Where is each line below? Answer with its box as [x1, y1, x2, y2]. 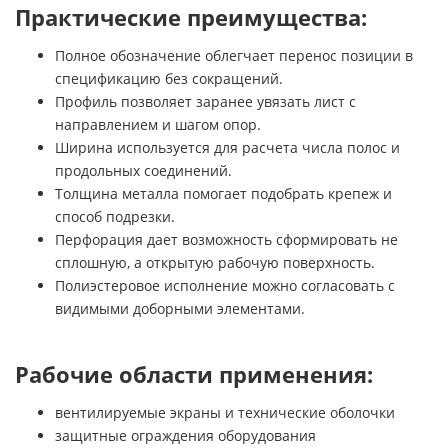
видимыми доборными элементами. [55, 298, 305, 318]
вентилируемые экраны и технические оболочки [55, 402, 395, 422]
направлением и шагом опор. [55, 114, 261, 134]
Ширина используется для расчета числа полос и [55, 137, 400, 157]
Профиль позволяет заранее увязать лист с [55, 91, 356, 111]
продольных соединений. [55, 160, 232, 180]
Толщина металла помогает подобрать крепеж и [55, 183, 392, 203]
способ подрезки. [55, 206, 175, 226]
